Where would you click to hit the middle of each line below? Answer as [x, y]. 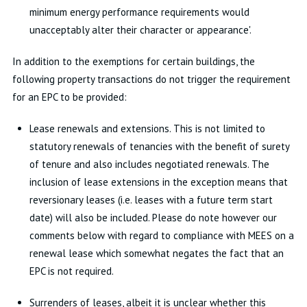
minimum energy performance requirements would [139, 12]
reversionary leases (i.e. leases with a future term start [151, 200]
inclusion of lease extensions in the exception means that [158, 182]
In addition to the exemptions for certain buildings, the [133, 61]
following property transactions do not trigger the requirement [151, 79]
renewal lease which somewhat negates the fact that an [156, 253]
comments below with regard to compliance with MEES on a [161, 235]
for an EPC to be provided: [69, 97]
